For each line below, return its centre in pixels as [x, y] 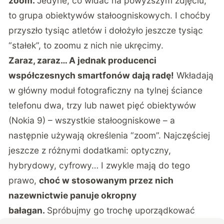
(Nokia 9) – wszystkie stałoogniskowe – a [92, 120]
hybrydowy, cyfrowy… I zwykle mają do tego [99, 165]
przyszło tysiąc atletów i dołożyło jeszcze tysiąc [106, 30]
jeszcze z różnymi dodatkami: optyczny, [90, 150]
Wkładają [194, 75]
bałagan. [28, 210]
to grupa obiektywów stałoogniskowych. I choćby [110, 15]
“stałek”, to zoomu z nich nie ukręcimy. [86, 45]
